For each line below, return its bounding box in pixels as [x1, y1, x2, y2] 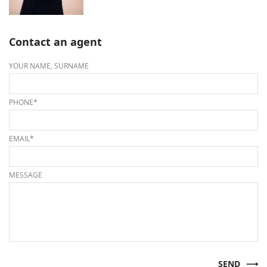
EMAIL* [9, 133, 34, 143]
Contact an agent [9, 34, 102, 50]
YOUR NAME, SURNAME [9, 60, 89, 70]
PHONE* [9, 97, 38, 107]
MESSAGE [9, 169, 42, 179]
